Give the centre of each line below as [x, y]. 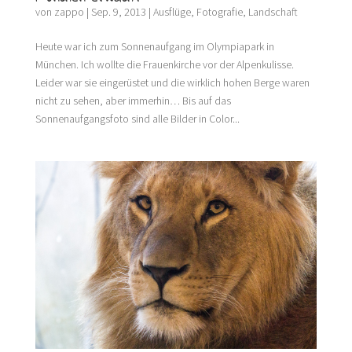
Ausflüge [172, 11]
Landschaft [273, 11]
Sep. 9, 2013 [118, 11]
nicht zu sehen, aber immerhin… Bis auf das [133, 100]
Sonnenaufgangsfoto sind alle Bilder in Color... [137, 118]
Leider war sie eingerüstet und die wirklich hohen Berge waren [172, 82]
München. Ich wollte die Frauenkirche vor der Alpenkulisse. [164, 64]
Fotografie [219, 11]
